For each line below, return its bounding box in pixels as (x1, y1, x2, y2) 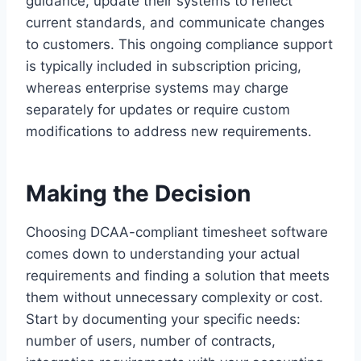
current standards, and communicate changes (26, 14, 325, 31)
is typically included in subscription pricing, (26, 57, 301, 74)
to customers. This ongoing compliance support (26, 35, 333, 52)
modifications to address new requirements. (26, 122, 312, 139)
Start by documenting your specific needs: (26, 310, 301, 327)
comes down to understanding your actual (26, 245, 300, 262)
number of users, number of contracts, (26, 332, 276, 349)
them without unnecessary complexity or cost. (26, 288, 323, 305)
